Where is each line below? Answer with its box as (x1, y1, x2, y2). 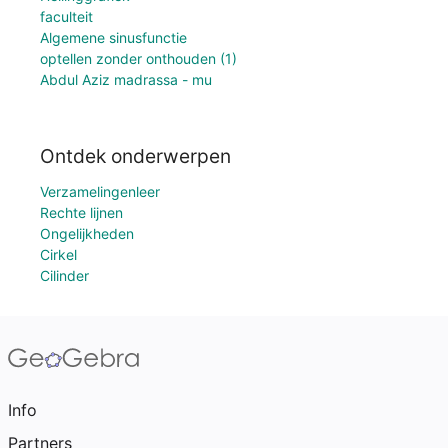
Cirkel (40, 246, 77, 263)
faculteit (40, 8, 93, 26)
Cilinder (40, 267, 89, 284)
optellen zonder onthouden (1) (40, 50, 237, 68)
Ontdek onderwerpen (40, 144, 231, 168)
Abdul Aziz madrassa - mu (40, 71, 212, 89)
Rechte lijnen (40, 204, 123, 221)
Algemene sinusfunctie (40, 29, 187, 47)
